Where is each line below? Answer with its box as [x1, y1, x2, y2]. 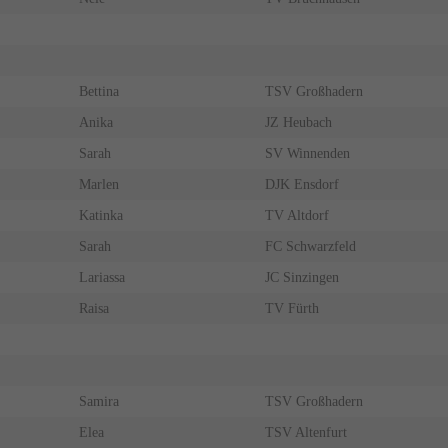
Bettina [78, 84, 119, 100]
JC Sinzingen [264, 270, 339, 286]
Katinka [78, 208, 123, 224]
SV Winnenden [264, 146, 350, 162]
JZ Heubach [264, 115, 332, 131]
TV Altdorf [264, 208, 329, 224]
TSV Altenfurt [264, 425, 347, 441]
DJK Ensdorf [264, 177, 339, 193]
